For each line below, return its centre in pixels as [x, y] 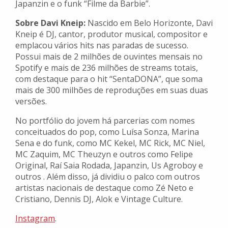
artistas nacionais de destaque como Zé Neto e [104, 188]
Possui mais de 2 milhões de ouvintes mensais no [109, 57]
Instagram [35, 219]
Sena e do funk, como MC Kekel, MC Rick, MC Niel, [110, 143]
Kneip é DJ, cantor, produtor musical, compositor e [111, 34]
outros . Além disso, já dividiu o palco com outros [108, 177]
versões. [32, 102]
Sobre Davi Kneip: [50, 23]
